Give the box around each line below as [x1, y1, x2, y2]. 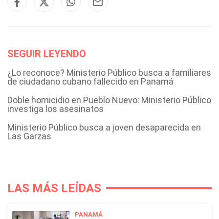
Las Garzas [7, 131, 51, 141]
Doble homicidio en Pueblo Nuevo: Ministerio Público [7, 95, 211, 105]
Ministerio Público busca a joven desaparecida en [7, 122, 201, 132]
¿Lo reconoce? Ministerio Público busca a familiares [7, 67, 211, 78]
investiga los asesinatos [7, 104, 104, 114]
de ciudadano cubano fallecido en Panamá [7, 76, 174, 87]
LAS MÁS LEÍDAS [7, 181, 101, 195]
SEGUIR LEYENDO [7, 48, 86, 60]
